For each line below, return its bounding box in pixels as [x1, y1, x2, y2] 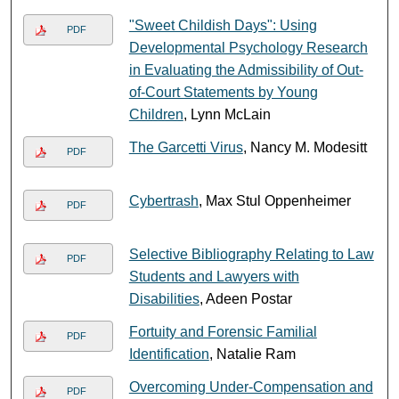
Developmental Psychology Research [128, 39, 368, 55]
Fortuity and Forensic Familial [128, 323, 317, 339]
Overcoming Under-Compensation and [128, 379, 373, 395]
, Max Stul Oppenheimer [198, 192, 351, 208]
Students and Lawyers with [128, 268, 299, 284]
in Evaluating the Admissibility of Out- [128, 61, 363, 77]
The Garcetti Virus [128, 139, 243, 155]
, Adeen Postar [199, 290, 292, 306]
